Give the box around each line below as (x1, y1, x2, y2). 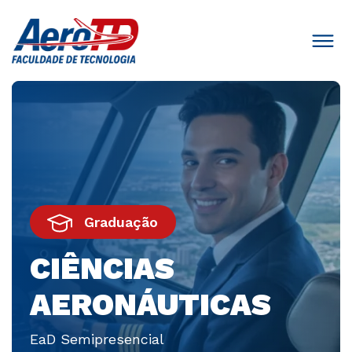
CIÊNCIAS (29, 250, 174, 286)
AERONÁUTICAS (29, 286, 271, 322)
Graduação (84, 213, 158, 230)
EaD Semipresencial (29, 331, 164, 348)
